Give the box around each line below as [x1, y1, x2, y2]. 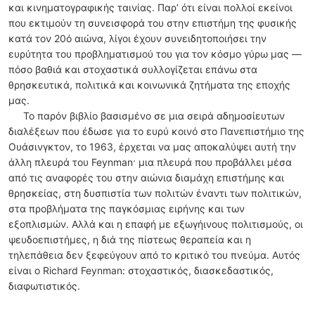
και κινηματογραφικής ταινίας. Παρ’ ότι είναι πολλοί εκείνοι [8, 1, 292, 14]
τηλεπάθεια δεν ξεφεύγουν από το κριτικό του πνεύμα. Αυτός [8, 249, 300, 262]
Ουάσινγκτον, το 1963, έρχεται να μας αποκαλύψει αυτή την [8, 141, 296, 153]
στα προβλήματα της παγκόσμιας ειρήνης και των [8, 202, 245, 215]
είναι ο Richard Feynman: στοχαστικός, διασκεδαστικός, [8, 264, 274, 277]
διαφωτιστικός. [8, 280, 80, 292]
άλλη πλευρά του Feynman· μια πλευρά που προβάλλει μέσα [8, 156, 292, 169]
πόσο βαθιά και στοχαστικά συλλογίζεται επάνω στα [8, 63, 257, 76]
